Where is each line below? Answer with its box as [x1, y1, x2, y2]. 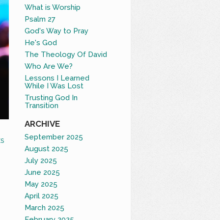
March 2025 [25, 203, 65, 212]
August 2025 [25, 144, 69, 153]
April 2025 [25, 191, 59, 200]
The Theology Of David [25, 50, 108, 59]
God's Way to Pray [25, 26, 89, 35]
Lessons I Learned [25, 73, 90, 82]
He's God [25, 38, 57, 47]
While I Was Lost [25, 81, 84, 90]
